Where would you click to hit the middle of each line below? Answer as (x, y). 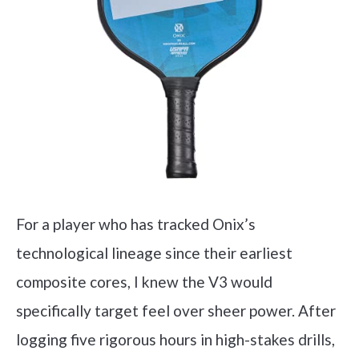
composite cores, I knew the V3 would (144, 282)
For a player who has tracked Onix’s (136, 224)
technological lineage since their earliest (154, 253)
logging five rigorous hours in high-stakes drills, (175, 339)
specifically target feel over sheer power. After (176, 311)
